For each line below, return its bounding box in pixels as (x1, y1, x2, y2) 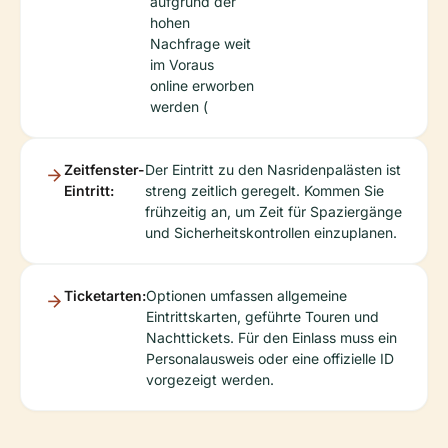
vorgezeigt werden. (146, 371, 274, 389)
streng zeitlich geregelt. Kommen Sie (145, 182, 384, 200)
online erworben (150, 77, 254, 95)
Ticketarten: (64, 287, 146, 305)
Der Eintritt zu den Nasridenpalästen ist (145, 161, 401, 179)
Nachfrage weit (150, 35, 251, 53)
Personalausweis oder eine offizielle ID (146, 350, 394, 368)
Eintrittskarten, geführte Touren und (146, 308, 379, 326)
